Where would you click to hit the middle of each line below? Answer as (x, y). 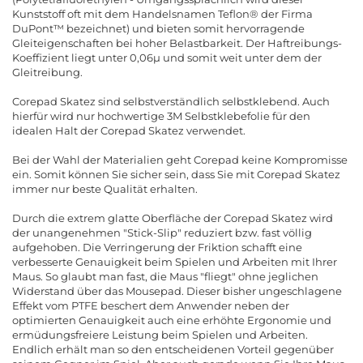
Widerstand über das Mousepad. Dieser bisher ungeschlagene (177, 291)
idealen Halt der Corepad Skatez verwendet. (129, 130)
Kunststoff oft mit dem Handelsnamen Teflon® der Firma (162, 14)
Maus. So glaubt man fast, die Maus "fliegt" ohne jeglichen (165, 276)
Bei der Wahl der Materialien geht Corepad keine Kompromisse (180, 160)
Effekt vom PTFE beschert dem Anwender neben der (151, 305)
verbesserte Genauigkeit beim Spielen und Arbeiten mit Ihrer (175, 262)
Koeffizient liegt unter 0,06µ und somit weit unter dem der (167, 58)
